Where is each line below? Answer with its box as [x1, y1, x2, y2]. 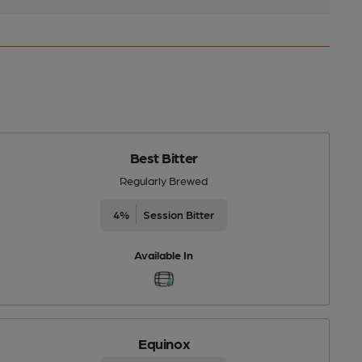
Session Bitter [143, 207, 215, 221]
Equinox [138, 334, 190, 351]
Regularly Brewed [120, 173, 208, 187]
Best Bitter [129, 148, 198, 166]
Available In [134, 247, 194, 261]
